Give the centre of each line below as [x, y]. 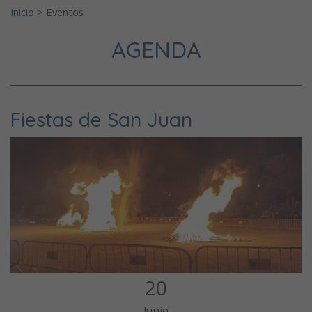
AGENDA [156, 49]
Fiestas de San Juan [101, 119]
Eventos [65, 11]
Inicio [22, 11]
